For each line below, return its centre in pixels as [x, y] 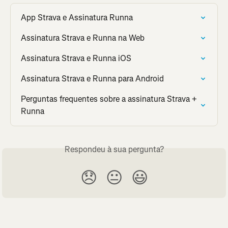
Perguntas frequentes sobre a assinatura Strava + [110, 99]
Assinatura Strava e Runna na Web [83, 38]
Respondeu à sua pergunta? [114, 149]
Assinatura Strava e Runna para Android [92, 78]
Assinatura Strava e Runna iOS [76, 58]
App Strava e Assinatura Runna [77, 17]
